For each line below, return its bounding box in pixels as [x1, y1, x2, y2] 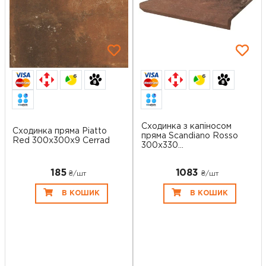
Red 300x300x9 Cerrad [12, 137, 110, 145]
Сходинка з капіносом [141, 123, 232, 131]
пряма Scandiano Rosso [141, 132, 238, 140]
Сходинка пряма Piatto [12, 128, 107, 135]
